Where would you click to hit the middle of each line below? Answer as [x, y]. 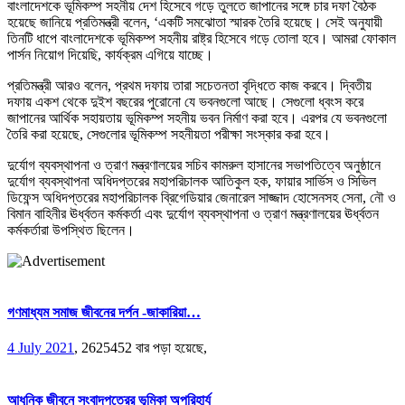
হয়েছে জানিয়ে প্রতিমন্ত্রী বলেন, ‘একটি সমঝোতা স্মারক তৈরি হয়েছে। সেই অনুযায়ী [195, 22]
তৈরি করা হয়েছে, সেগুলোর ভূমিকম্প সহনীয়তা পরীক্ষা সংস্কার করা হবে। [169, 134]
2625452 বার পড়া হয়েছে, [144, 348]
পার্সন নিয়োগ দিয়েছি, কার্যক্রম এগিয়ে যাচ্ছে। [110, 54]
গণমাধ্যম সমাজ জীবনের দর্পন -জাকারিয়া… [104, 313]
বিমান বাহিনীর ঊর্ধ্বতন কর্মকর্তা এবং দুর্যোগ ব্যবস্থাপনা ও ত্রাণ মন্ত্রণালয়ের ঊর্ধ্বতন [193, 213]
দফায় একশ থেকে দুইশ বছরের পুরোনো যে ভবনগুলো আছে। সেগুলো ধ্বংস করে [185, 101]
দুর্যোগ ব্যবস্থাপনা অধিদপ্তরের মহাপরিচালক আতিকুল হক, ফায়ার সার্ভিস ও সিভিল [192, 181]
